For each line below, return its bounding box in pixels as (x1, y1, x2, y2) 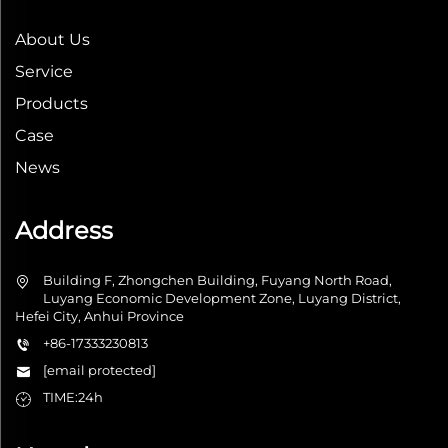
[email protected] (43, 362, 156, 379)
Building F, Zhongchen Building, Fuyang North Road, (43, 272, 392, 289)
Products (15, 94, 88, 114)
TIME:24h (43, 389, 103, 406)
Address (15, 216, 113, 246)
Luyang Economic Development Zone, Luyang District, (43, 290, 401, 307)
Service (15, 62, 73, 82)
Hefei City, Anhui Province (15, 308, 184, 325)
